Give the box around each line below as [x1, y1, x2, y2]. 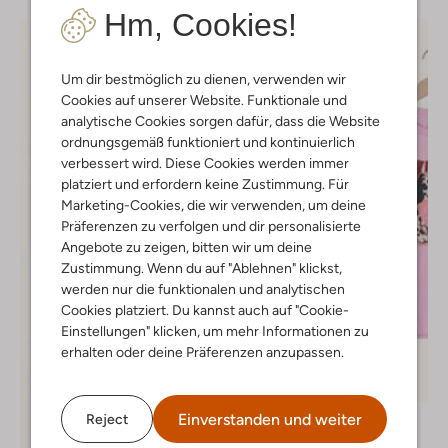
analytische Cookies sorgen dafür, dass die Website [61, 113, 380, 129]
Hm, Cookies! [104, 7, 297, 43]
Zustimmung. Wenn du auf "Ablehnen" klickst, [61, 260, 342, 276]
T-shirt [319, 427, 362, 444]
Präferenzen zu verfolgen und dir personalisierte [61, 218, 361, 234]
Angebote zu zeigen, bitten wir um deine [61, 239, 312, 255]
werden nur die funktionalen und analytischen [61, 281, 345, 297]
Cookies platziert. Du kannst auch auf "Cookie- [61, 302, 349, 318]
